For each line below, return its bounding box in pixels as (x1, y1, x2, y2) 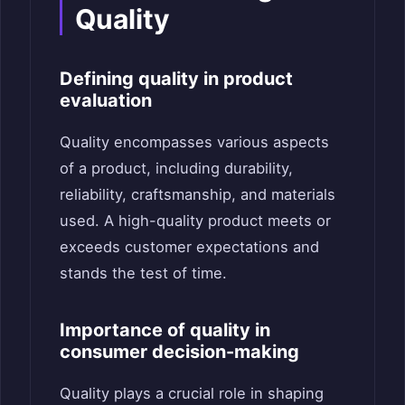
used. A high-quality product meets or (60, 211, 331, 230)
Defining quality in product (60, 67, 293, 89)
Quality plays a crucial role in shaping (60, 383, 324, 402)
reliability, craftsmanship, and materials (60, 184, 335, 203)
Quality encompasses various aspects (60, 132, 329, 151)
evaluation (60, 89, 152, 111)
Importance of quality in (60, 318, 270, 341)
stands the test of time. (60, 263, 227, 282)
